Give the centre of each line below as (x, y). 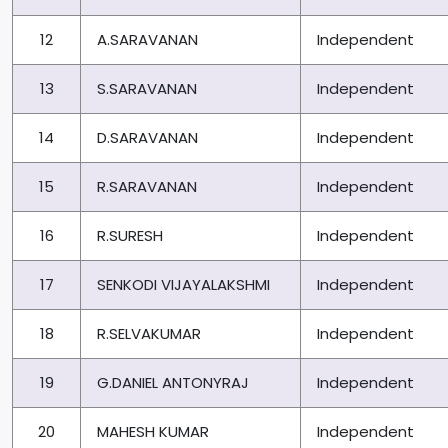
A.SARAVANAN (147, 40)
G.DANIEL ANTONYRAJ (173, 383)
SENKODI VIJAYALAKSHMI (183, 285)
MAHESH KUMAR (153, 432)
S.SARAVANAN (147, 89)
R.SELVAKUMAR (149, 334)
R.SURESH (130, 236)
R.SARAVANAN (147, 187)
